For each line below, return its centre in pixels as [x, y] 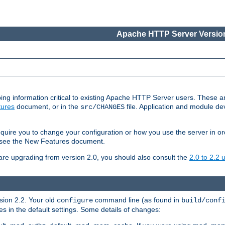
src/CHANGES [102, 107]
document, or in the [47, 107]
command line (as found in [137, 200]
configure [75, 200]
